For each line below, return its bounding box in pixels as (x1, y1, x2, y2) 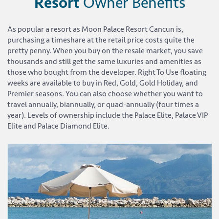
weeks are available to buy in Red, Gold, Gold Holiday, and (7, 78, 198, 88)
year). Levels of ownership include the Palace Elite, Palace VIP (7, 110, 208, 121)
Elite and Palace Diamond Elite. (7, 121, 109, 131)
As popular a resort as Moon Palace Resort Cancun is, (7, 24, 183, 35)
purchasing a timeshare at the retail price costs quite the (7, 35, 195, 45)
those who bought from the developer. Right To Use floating (7, 67, 206, 78)
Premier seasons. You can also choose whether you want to (7, 89, 203, 99)
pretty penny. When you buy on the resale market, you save (7, 46, 203, 56)
